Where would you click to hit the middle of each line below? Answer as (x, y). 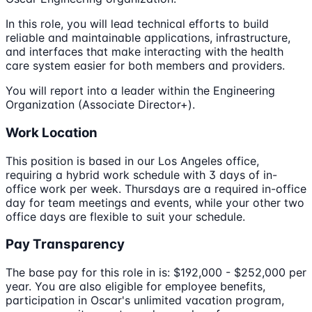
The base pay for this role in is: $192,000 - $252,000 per (156, 273)
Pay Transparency (65, 244)
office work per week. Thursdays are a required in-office (156, 188)
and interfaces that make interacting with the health (145, 52)
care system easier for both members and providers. (145, 66)
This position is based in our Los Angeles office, (132, 161)
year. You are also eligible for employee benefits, (135, 287)
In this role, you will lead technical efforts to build (137, 24)
